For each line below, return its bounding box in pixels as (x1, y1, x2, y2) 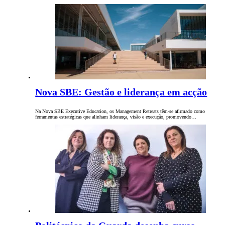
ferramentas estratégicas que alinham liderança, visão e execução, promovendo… (35, 114, 197, 120)
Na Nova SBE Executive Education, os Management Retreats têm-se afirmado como (35, 108, 205, 115)
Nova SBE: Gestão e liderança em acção (35, 86, 207, 98)
